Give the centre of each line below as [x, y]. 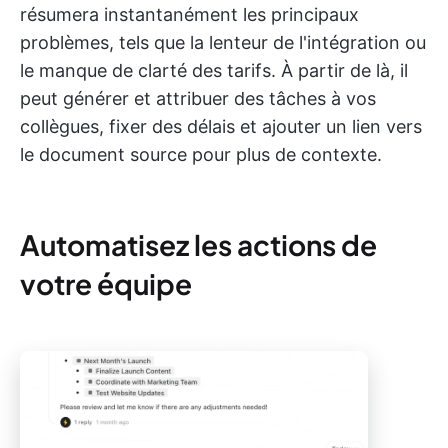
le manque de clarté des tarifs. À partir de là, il [214, 71]
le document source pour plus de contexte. [201, 155]
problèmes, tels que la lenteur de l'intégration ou [223, 43]
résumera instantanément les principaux [189, 15]
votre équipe [106, 284]
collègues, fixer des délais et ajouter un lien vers [221, 127]
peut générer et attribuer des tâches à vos [198, 99]
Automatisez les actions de [198, 245]
